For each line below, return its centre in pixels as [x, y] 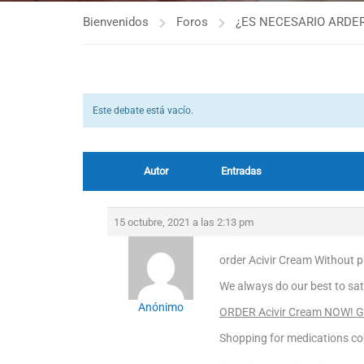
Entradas [241, 171]
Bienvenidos [116, 22]
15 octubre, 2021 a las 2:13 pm [184, 222]
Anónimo [160, 307]
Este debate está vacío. [143, 110]
